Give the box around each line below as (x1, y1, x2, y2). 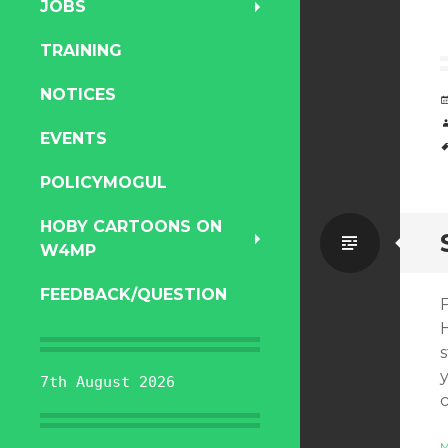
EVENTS (40, 129, 107, 148)
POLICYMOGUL (40, 173, 167, 192)
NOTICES (40, 85, 116, 104)
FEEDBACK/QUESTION (40, 285, 227, 304)
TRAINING (40, 41, 122, 60)
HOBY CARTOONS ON (40, 217, 222, 236)
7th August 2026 (40, 373, 175, 391)
